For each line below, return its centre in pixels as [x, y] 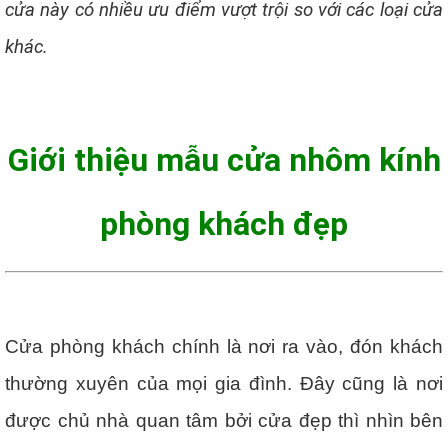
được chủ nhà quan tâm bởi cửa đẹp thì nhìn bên [224, 420]
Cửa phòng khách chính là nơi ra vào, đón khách [224, 346]
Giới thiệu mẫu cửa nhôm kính [224, 160]
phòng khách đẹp [224, 224]
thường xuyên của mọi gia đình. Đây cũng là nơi [224, 383]
